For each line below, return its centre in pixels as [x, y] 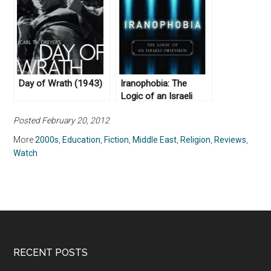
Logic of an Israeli [157, 96]
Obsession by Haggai [163, 109]
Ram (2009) [145, 122]
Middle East [155, 140]
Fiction [117, 140]
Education [82, 140]
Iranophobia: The [154, 84]
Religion [196, 140]
